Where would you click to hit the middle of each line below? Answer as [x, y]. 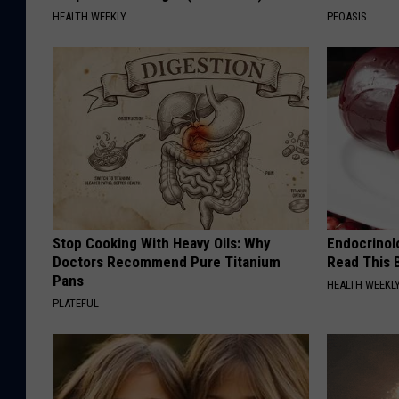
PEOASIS [347, 17]
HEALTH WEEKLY [90, 17]
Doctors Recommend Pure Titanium [167, 262]
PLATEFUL [76, 304]
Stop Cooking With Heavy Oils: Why [162, 244]
